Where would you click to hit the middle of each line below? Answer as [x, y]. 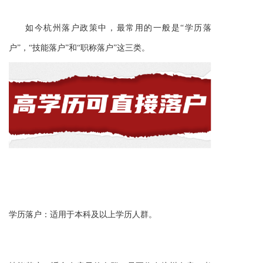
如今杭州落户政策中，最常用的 [89, 28]
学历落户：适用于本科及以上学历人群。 [83, 214]
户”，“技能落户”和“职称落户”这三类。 [79, 48]
